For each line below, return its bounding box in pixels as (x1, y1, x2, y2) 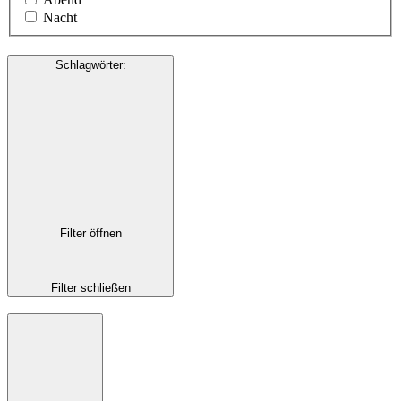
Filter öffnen (59, 226, 122, 241)
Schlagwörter (55, 58, 123, 73)
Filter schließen (50, 280, 131, 294)
